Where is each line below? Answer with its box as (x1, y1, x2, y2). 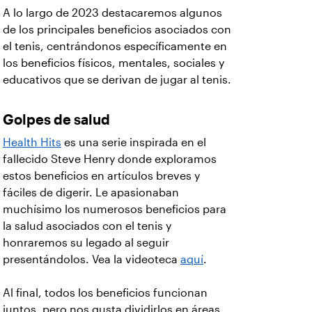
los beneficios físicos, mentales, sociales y (3, 57, 224, 69)
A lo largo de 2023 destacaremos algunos (3, 7, 222, 19)
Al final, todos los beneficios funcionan (3, 287, 208, 299)
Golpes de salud (3, 115, 110, 125)
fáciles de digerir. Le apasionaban (3, 187, 179, 198)
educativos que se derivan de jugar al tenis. (3, 74, 231, 86)
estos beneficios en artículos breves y (3, 170, 200, 182)
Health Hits (3, 136, 61, 148)
